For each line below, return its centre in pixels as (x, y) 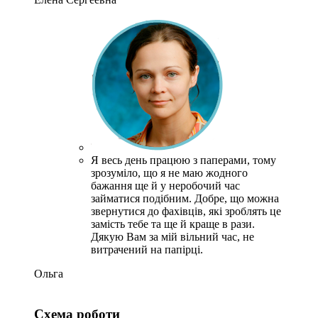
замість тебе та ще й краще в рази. (173, 224)
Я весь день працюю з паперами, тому (183, 160)
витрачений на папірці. (147, 250)
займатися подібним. (141, 198)
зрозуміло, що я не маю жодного (169, 173)
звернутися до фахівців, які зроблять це (186, 211)
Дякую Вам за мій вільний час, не (172, 237)
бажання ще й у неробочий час (165, 186)
